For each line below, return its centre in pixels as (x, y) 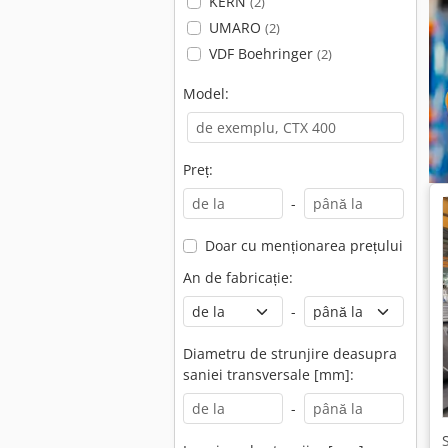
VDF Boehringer (262, 53)
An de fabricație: (238, 277)
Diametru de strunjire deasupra (290, 353)
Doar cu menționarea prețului (303, 245)
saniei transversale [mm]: (268, 374)
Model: (206, 93)
